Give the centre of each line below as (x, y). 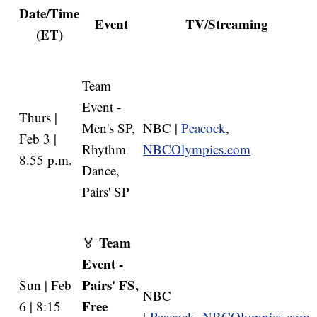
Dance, (101, 171)
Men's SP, (109, 128)
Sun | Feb (46, 285)
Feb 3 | (38, 139)
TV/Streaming (226, 24)
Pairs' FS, (111, 285)
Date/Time (50, 13)
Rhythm (104, 149)
